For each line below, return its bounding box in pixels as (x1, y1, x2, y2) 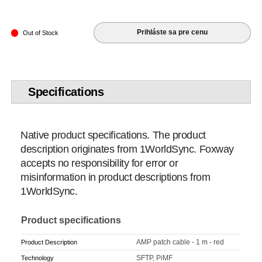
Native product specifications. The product (20, 129, 206, 141)
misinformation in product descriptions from (20, 171, 211, 183)
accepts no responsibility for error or (20, 157, 178, 169)
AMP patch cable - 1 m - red (136, 237, 225, 246)
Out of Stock (22, 29, 58, 37)
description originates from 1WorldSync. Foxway (20, 143, 234, 155)
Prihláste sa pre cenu (137, 28, 208, 37)
